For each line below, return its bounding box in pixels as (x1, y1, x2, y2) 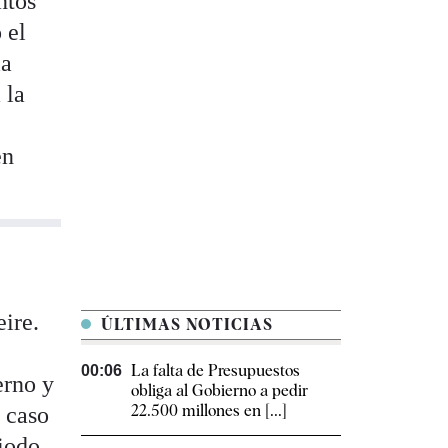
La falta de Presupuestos (131, 361, 300, 381)
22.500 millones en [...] (131, 401, 287, 421)
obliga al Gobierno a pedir (131, 381, 308, 401)
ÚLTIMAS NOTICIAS (96, 315, 273, 335)
